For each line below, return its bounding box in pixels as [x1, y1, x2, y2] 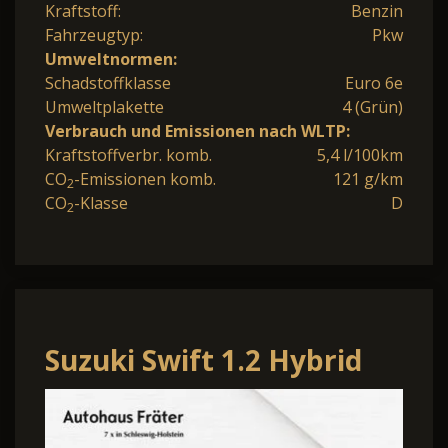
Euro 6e [345, 71, 403, 94]
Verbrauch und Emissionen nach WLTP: [45, 119, 350, 142]
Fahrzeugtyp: [45, 23, 143, 46]
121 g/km [333, 167, 403, 190]
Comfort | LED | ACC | [45, 382, 351, 421]
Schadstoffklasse [45, 71, 171, 94]
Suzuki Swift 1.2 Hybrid [45, 340, 362, 379]
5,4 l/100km [317, 143, 403, 166]
